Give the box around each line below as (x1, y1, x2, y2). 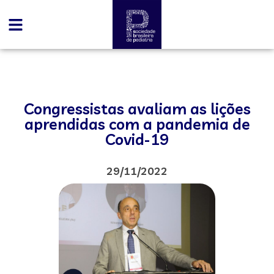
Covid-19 (105, 130, 169, 149)
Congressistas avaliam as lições (23, 99, 251, 118)
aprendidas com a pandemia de (24, 114, 250, 133)
